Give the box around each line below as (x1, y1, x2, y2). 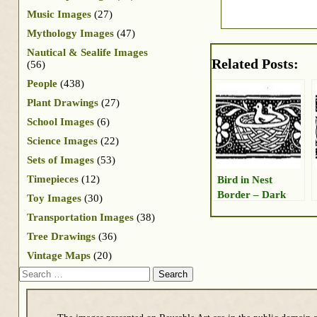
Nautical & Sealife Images (27, 46, 148, 58)
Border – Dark (217, 188, 286, 201)
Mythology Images (27, 27, 114, 39)
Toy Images (27, 192, 81, 204)
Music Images (27, 8, 91, 20)
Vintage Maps (27, 249, 91, 261)
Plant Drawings (27, 96, 98, 108)
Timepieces (27, 173, 79, 185)
